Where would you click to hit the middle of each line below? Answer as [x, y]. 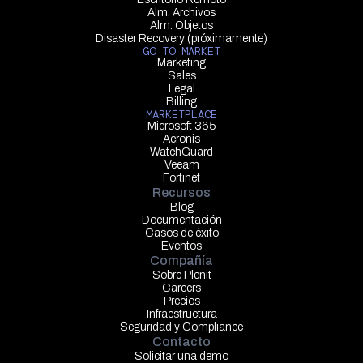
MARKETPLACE [181, 114]
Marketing [181, 62]
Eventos [181, 246]
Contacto [181, 341]
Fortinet [181, 177]
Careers [181, 288]
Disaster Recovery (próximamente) [181, 38]
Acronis [181, 139]
